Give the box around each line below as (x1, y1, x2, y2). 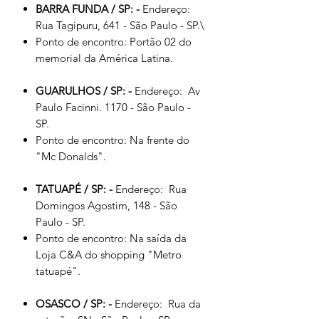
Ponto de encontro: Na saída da (36, 231, 187, 245)
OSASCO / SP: (36, 297, 108, 310)
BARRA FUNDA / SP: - (36, 2, 142, 16)
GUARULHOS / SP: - (36, 84, 135, 98)
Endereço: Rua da (115, 297, 201, 310)
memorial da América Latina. (36, 51, 173, 65)
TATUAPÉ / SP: (36, 182, 109, 196)
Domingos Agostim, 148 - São (36, 199, 177, 212)
